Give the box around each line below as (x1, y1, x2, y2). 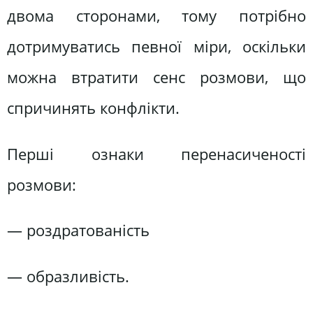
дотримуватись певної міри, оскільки (7, 36, 306, 58)
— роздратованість (7, 219, 150, 242)
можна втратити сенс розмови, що (7, 66, 306, 89)
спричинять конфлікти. (7, 97, 180, 119)
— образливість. (7, 265, 129, 287)
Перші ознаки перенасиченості (7, 143, 306, 165)
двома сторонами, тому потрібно (7, 5, 306, 27)
